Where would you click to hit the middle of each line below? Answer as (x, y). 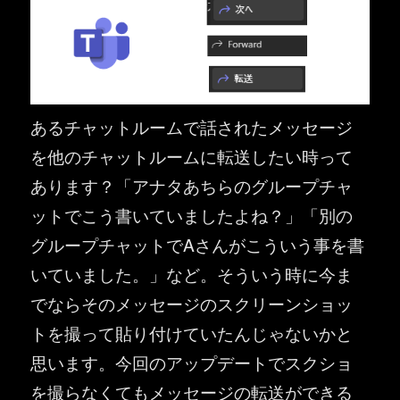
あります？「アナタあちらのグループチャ (192, 185)
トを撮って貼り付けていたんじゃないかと (192, 332)
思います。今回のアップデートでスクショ (192, 362)
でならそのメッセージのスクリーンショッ (192, 303)
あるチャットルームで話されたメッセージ (192, 126)
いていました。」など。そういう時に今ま (192, 273)
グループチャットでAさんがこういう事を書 (198, 244)
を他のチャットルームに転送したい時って (192, 155)
